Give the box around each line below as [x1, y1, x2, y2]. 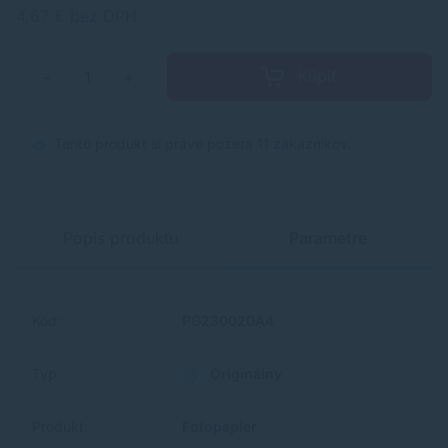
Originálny [206, 365, 282, 383]
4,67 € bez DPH [16, 5, 137, 26]
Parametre [289, 228, 367, 249]
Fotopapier [182, 418, 257, 436]
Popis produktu [62, 228, 178, 249]
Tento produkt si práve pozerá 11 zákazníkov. [50, 135, 351, 153]
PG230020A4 [182, 312, 274, 330]
